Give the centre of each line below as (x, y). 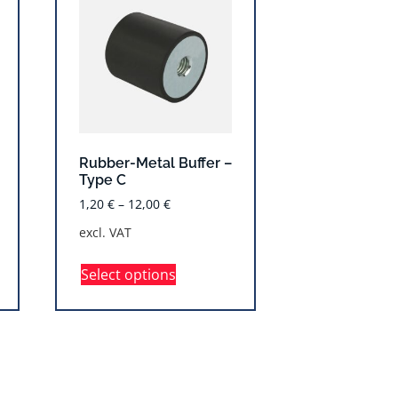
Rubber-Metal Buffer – (155, 163)
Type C (103, 179)
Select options (128, 274)
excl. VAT (105, 232)
